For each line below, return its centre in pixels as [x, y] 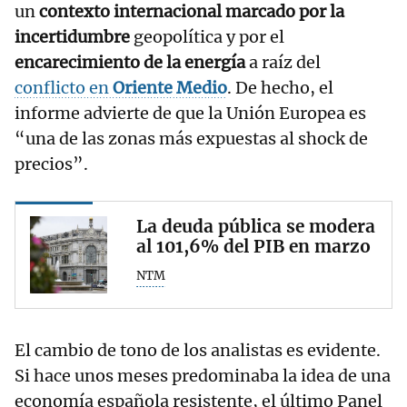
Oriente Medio [168, 88]
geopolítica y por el [207, 37]
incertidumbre [72, 37]
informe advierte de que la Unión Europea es [190, 114]
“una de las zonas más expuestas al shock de [191, 139]
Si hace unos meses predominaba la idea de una [203, 376]
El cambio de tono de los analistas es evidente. [198, 351]
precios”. [51, 164]
